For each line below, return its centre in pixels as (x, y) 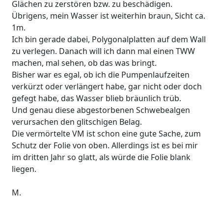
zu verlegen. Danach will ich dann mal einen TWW (103, 51)
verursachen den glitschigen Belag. (77, 122)
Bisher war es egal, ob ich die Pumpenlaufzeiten (101, 75)
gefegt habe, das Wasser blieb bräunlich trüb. (96, 98)
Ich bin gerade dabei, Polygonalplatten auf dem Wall (109, 40)
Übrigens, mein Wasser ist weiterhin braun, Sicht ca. (109, 16)
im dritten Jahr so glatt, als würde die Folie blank (101, 157)
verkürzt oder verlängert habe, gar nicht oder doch (107, 87)
